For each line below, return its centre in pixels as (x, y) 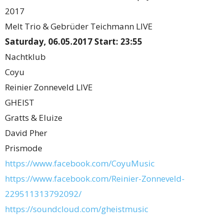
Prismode (24, 148)
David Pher (26, 133)
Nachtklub (25, 57)
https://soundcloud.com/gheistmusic (77, 209)
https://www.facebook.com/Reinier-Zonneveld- (95, 179)
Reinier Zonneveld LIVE (49, 87)
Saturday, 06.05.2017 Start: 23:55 (74, 41)
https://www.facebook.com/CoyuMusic (80, 163)
